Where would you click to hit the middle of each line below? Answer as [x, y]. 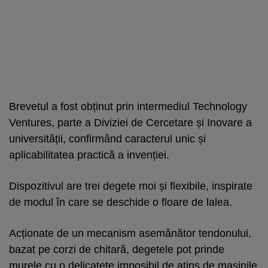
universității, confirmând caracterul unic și [107, 138]
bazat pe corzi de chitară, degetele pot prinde [117, 249]
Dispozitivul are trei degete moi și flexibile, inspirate [131, 186]
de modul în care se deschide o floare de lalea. [121, 202]
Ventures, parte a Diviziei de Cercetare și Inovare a [130, 122]
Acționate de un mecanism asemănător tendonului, [130, 233]
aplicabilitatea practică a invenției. [89, 155]
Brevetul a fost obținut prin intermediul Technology [128, 106]
